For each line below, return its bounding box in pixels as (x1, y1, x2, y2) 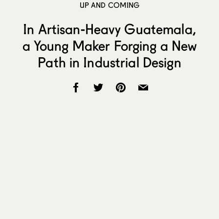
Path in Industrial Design (38, 53, 181, 70)
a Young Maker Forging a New (22, 37, 197, 54)
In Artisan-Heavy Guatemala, (23, 20, 196, 37)
